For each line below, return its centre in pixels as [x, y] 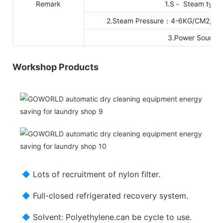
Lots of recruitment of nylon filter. [96, 174]
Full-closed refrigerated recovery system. [110, 195]
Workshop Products [56, 67]
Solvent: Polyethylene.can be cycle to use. [111, 217]
